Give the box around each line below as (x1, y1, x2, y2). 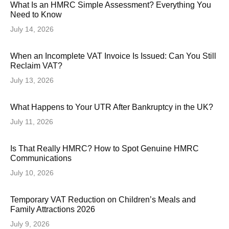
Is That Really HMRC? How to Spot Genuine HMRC (10, 144, 199, 153)
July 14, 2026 (10, 25, 54, 34)
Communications (10, 154, 72, 163)
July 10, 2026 (10, 169, 54, 177)
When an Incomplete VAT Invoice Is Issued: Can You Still (10, 52, 216, 61)
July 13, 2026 (10, 76, 54, 85)
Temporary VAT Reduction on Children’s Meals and (10, 195, 196, 204)
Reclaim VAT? (10, 61, 62, 71)
